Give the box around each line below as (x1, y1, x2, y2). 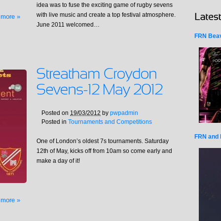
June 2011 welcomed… (37, 21, 100, 29)
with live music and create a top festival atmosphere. (37, 11, 176, 19)
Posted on (41, 110, 70, 117)
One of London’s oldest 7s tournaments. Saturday (37, 138, 169, 145)
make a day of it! (37, 157, 80, 165)
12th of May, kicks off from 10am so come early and (37, 147, 172, 155)
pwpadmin (110, 110, 138, 117)
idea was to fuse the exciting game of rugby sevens (37, 1, 173, 9)
